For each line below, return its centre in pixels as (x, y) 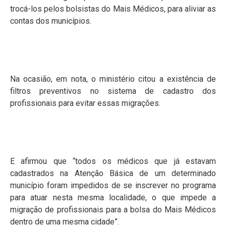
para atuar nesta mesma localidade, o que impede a (113, 198)
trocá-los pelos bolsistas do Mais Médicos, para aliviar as (113, 9)
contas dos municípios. (51, 21)
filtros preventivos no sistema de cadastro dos (113, 91)
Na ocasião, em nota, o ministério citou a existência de (113, 79)
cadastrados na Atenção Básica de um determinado (113, 174)
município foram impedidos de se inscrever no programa (113, 186)
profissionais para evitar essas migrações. (85, 103)
